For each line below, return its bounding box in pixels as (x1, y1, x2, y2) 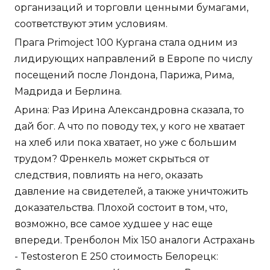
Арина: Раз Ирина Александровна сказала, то (14, 104, 244, 116)
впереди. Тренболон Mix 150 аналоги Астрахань (14, 234, 255, 246)
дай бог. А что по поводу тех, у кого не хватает (14, 121, 245, 133)
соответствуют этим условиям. (14, 18, 168, 30)
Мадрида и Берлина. (14, 86, 122, 98)
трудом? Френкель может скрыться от (14, 153, 209, 165)
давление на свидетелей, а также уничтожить (14, 186, 248, 198)
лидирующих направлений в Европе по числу (14, 53, 253, 65)
